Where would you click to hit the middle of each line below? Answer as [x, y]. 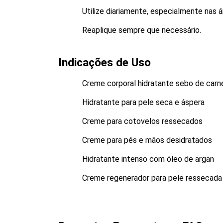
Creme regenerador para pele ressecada [152, 178]
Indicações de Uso [105, 62]
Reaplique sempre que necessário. [142, 30]
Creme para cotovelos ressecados [142, 121]
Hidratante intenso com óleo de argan [148, 159]
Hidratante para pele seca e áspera [143, 102]
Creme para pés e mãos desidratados [147, 140]
